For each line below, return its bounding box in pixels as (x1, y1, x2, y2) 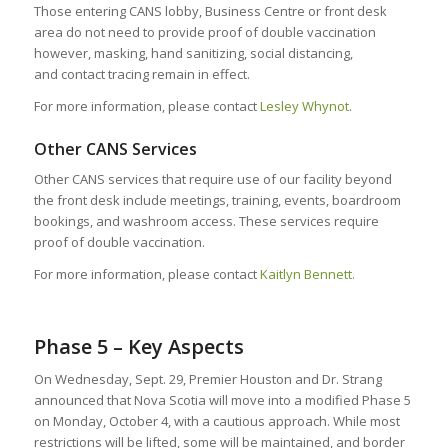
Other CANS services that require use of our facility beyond (33, 170, 392, 189)
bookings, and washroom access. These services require (33, 212, 379, 231)
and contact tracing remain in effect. (33, 65, 250, 84)
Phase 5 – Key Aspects (33, 333, 244, 361)
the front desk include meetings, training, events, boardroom (33, 191, 401, 210)
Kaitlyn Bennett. (259, 265, 355, 284)
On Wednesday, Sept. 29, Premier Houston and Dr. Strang (33, 370, 382, 389)
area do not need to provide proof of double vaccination (33, 23, 376, 42)
